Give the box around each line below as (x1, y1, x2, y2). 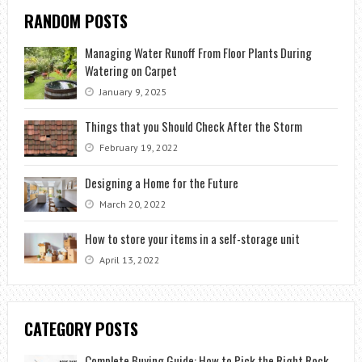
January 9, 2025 (96, 86, 167, 99)
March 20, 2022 (96, 197, 166, 210)
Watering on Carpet (84, 61, 177, 80)
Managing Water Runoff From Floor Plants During (84, 44, 312, 62)
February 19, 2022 (96, 141, 179, 154)
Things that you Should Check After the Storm (84, 117, 302, 136)
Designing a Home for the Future (84, 173, 238, 192)
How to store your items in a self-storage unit (84, 229, 300, 247)
